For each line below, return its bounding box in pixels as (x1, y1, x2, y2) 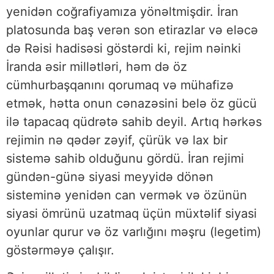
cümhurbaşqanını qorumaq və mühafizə (6, 77, 234, 92)
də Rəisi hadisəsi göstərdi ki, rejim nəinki (6, 40, 241, 56)
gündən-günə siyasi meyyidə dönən (6, 169, 213, 184)
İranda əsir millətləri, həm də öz (6, 59, 187, 74)
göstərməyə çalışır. (6, 242, 114, 257)
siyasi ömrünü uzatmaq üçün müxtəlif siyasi (6, 206, 257, 221)
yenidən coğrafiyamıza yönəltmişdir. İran (6, 4, 239, 19)
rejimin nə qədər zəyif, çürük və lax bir (6, 132, 228, 147)
